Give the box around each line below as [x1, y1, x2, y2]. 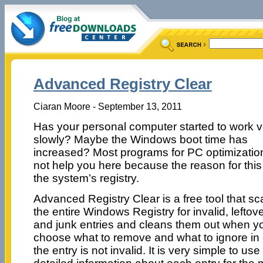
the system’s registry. [33, 171, 139, 184]
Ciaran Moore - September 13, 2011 [33, 100, 182, 112]
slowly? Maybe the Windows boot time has [33, 133, 248, 146]
